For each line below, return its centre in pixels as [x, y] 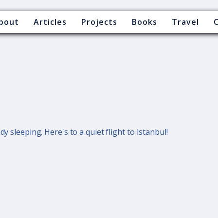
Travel [185, 22]
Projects [99, 22]
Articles [50, 22]
